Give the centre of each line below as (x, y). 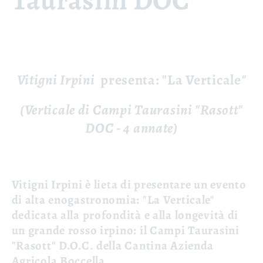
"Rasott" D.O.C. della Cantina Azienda (113, 245)
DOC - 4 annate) (131, 128)
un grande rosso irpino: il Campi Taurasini (125, 230)
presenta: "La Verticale (169, 80)
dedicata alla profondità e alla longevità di (125, 215)
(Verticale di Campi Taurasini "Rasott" (131, 110)
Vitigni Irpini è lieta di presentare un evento (129, 184)
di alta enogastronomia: (77, 199)
